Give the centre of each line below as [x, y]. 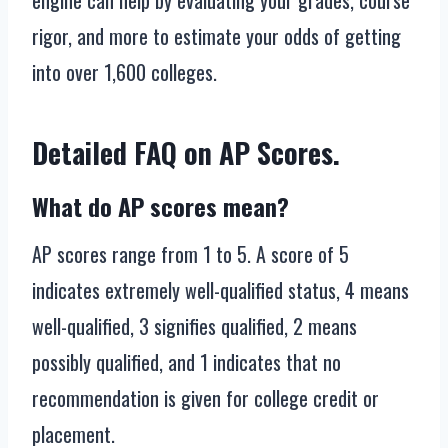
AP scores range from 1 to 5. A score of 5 [190, 254]
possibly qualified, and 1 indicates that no [186, 362]
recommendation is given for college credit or [205, 398]
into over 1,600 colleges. [124, 72]
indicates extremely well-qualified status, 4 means [220, 290]
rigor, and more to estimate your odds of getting [216, 36]
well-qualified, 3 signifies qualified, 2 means [194, 326]
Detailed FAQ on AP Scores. [186, 153]
